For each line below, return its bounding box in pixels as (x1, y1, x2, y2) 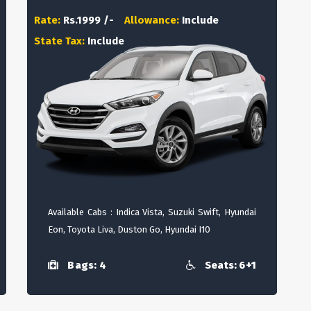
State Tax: (34, 35, 87, 47)
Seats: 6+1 (202, 259, 256, 272)
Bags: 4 (65, 259, 106, 272)
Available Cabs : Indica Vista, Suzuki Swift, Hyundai (48, 207, 256, 217)
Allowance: (124, 14, 182, 26)
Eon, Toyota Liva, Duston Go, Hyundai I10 (48, 224, 210, 235)
